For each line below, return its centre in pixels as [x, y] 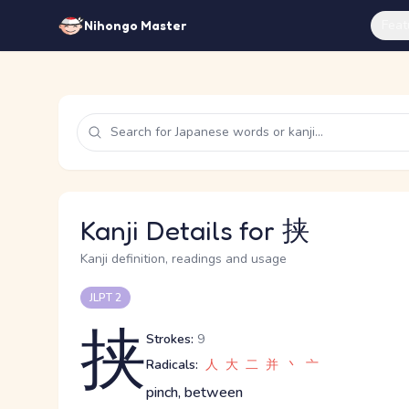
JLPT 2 [105, 298]
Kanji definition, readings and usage [184, 259]
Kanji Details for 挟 [195, 230]
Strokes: [170, 339]
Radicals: [172, 365]
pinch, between [194, 393]
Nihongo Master [135, 25]
